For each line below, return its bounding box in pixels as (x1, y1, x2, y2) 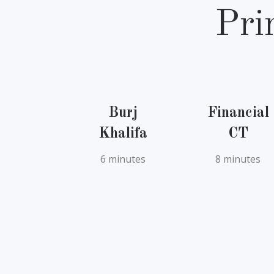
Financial (207, 105, 269, 120)
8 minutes (215, 152, 261, 166)
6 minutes (100, 152, 146, 166)
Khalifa (98, 126, 148, 141)
